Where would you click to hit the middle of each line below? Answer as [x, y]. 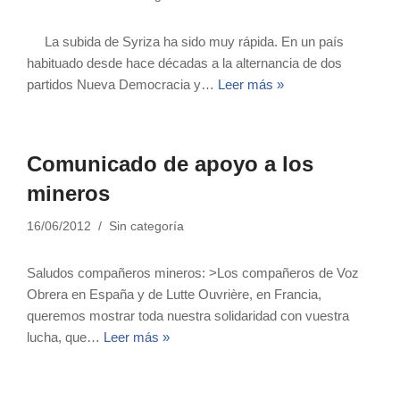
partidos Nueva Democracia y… [122, 84]
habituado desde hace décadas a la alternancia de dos [184, 63]
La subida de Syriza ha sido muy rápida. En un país [185, 42]
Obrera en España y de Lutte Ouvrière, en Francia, [176, 294]
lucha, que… [65, 337]
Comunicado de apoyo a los [170, 164]
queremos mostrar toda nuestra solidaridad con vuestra [188, 316]
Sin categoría [146, 226]
